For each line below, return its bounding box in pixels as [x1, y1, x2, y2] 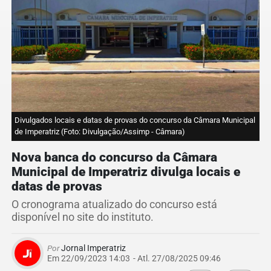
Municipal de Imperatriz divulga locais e [11, 165, 240, 180]
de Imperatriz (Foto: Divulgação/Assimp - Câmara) [15, 127, 185, 137]
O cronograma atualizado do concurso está [11, 198, 217, 211]
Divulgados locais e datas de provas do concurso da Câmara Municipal [15, 116, 255, 125]
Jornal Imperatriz [59, 243, 126, 253]
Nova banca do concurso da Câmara [11, 150, 217, 165]
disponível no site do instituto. [11, 211, 154, 224]
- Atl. [133, 253, 150, 264]
